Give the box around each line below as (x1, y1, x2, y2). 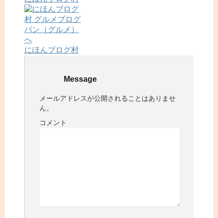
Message (64, 75, 97, 84)
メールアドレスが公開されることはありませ (39, 94, 176, 103)
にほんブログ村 (24, 46, 79, 54)
